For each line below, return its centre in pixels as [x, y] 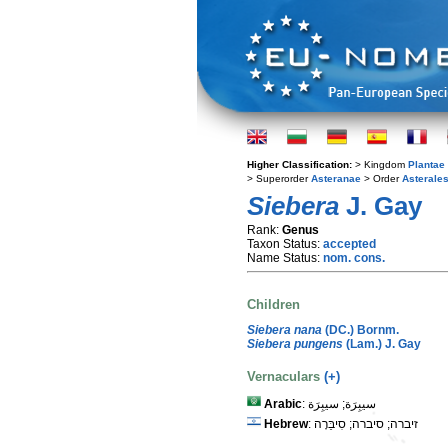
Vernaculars [285, 376]
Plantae [426, 164]
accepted [349, 244]
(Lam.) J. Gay [382, 343]
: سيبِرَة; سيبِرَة [342, 404]
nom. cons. [354, 258]
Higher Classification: [301, 164]
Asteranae [336, 178]
